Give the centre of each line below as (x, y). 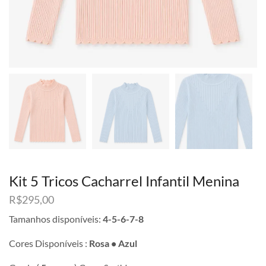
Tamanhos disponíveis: (55, 219)
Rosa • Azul (112, 243)
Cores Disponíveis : (48, 243)
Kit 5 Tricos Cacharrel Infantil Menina (124, 181)
